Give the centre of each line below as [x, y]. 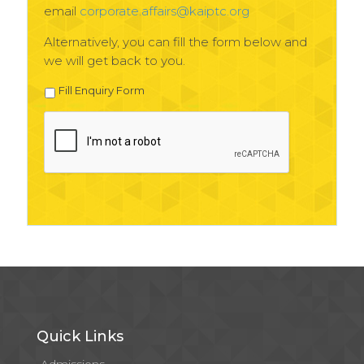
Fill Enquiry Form [102, 91]
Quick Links [80, 337]
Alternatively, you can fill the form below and [175, 41]
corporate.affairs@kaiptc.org [165, 11]
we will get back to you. [115, 60]
